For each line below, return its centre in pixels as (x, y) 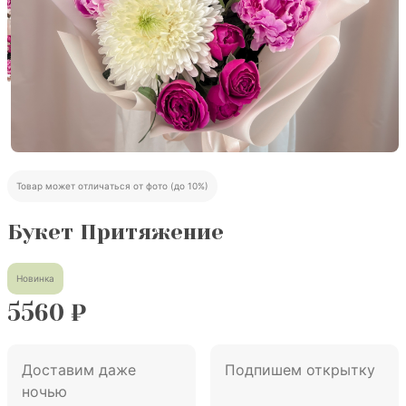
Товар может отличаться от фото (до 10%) (112, 186)
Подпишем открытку (300, 370)
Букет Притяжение (116, 232)
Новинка (35, 278)
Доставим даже (79, 370)
